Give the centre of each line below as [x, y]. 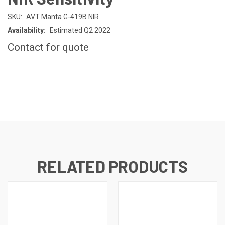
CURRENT [22, 74]
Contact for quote [48, 47]
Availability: [27, 30]
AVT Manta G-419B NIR [62, 16]
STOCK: [19, 85]
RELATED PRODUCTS [113, 166]
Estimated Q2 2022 [80, 30]
